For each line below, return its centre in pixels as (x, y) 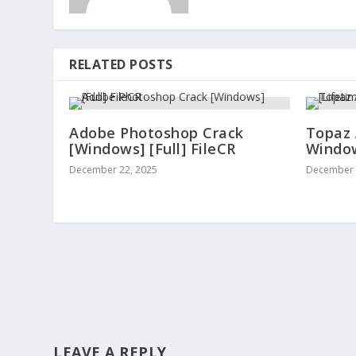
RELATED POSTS (121, 64)
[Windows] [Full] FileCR (153, 148)
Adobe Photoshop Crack (157, 132)
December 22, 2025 (114, 169)
